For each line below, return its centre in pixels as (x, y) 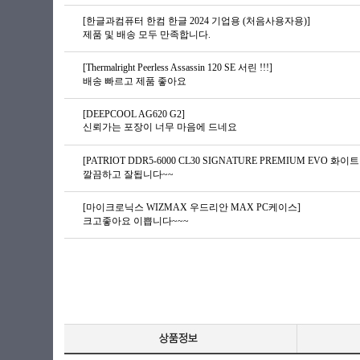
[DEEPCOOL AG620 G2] (134, 114)
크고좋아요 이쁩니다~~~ (136, 221)
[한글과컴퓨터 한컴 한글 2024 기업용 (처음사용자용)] (196, 21)
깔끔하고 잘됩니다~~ (128, 174)
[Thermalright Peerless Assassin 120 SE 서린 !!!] (178, 67)
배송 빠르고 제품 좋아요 (135, 81)
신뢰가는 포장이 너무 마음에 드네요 (160, 127)
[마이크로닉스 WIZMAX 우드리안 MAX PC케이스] (192, 207)
